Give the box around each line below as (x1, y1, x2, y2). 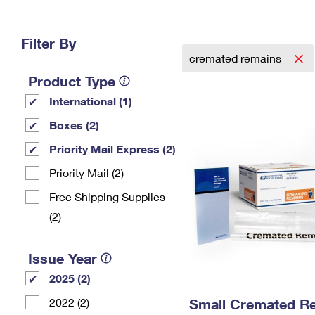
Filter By (21, 34, 76, 51)
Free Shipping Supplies (49, 190, 165, 203)
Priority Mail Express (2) (49, 142, 176, 155)
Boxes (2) (49, 118, 99, 131)
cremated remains (189, 51, 284, 65)
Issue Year (28, 250, 97, 266)
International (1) (49, 94, 132, 108)
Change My (203, 13, 257, 25)
